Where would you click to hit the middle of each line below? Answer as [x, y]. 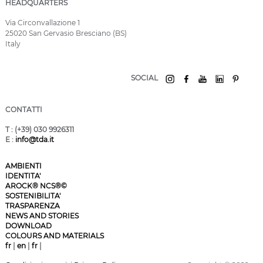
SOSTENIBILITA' [33, 195]
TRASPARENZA [33, 205]
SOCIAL [146, 78]
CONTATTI [24, 109]
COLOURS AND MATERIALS [55, 235]
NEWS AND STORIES [42, 215]
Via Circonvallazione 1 [43, 23]
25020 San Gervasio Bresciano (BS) [66, 33]
